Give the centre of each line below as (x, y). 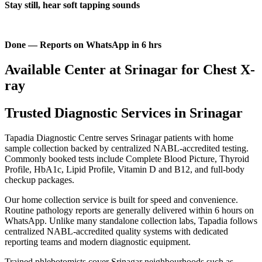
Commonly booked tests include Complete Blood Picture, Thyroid (127, 158)
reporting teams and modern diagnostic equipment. (98, 242)
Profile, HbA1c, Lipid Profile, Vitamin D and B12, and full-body (125, 169)
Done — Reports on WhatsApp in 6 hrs (83, 45)
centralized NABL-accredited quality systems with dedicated (116, 231)
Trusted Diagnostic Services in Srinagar (124, 113)
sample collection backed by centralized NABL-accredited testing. (127, 148)
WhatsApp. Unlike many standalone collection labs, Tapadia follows (131, 220)
